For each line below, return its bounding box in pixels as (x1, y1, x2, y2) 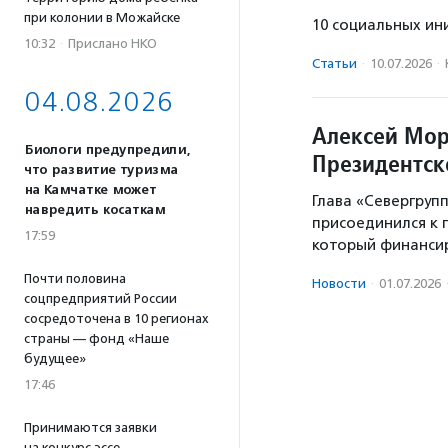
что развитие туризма (24, 162, 178, 178)
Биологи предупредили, (24, 142, 190, 158)
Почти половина (24, 271, 126, 286)
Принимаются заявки (24, 420, 157, 435)
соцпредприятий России (24, 291, 177, 306)
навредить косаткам (24, 202, 165, 218)
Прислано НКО (68, 36, 157, 51)
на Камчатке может (24, 182, 156, 198)
